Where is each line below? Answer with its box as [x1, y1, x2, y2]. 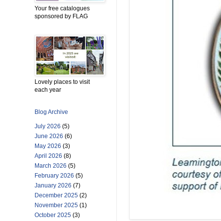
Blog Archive [35, 109, 68, 116]
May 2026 [35, 143, 61, 150]
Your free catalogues [35, 5, 90, 12]
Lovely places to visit [35, 78, 90, 86]
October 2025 [35, 212, 71, 219]
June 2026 [35, 133, 63, 140]
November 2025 [35, 202, 78, 209]
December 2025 [35, 192, 78, 199]
